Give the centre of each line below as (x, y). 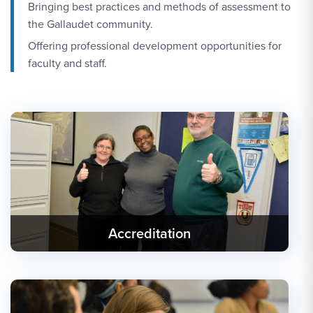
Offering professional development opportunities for (155, 46)
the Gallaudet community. (90, 24)
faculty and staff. (67, 63)
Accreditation (150, 233)
